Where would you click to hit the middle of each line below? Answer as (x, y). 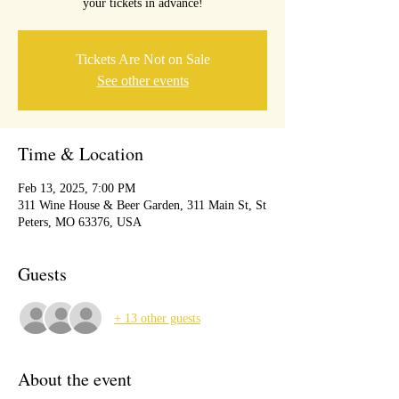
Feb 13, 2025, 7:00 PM (77, 188)
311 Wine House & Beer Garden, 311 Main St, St (142, 205)
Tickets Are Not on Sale (142, 59)
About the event (75, 379)
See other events (142, 81)
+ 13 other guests (157, 318)
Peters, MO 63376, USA (80, 222)
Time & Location (81, 154)
